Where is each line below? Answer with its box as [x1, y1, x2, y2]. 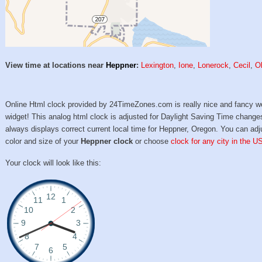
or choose [133, 137, 171, 146]
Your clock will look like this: [5, 158, 102, 167]
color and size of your [5, 137, 81, 146]
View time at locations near [5, 61, 106, 70]
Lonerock [198, 61, 229, 70]
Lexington [141, 61, 174, 70]
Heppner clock [81, 137, 133, 146]
